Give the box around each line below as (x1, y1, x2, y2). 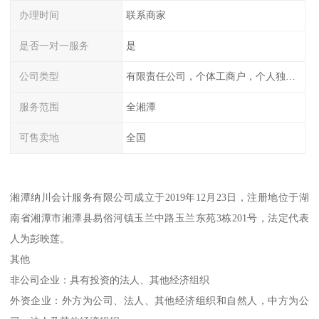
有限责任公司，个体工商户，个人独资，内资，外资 (285, 70, 296, 83)
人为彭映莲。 (10, 233, 70, 245)
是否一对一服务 (19, 40, 90, 52)
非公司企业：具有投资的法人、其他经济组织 (10, 274, 210, 286)
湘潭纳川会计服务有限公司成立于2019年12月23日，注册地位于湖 (10, 192, 309, 204)
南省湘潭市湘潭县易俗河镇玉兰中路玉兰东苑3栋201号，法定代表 (10, 212, 309, 224)
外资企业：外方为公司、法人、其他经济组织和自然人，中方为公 (10, 295, 309, 307)
